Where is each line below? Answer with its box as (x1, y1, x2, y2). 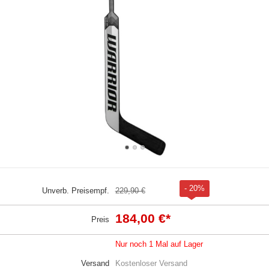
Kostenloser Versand (115, 258, 187, 268)
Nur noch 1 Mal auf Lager (115, 239, 203, 249)
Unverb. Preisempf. (41, 186, 109, 195)
